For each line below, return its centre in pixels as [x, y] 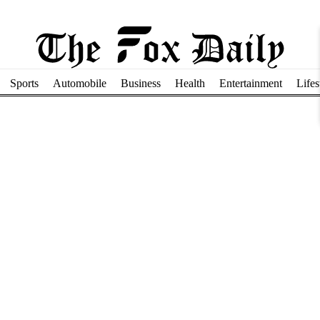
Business [140, 83]
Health [190, 83]
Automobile [79, 83]
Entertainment [250, 83]
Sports [24, 83]
